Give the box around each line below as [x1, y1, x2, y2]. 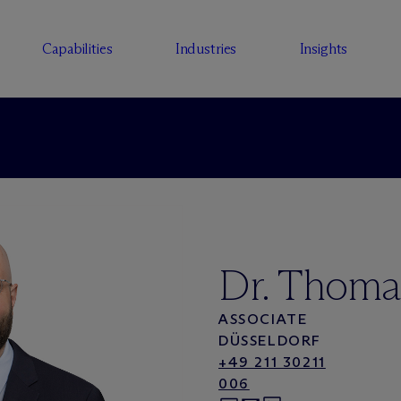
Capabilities [42, 40, 113, 57]
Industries [175, 40, 237, 57]
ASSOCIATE [218, 311, 308, 328]
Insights [299, 40, 348, 57]
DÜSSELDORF [218, 332, 321, 349]
